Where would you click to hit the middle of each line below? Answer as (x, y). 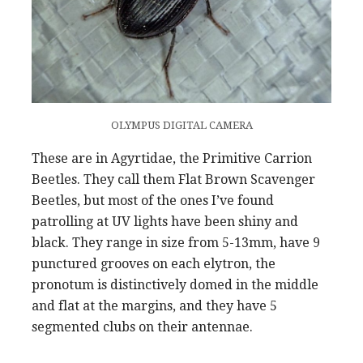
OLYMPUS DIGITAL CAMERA (181, 126)
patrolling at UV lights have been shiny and (165, 222)
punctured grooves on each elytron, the (154, 264)
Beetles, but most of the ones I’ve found (153, 201)
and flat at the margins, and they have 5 (154, 306)
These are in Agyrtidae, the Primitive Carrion (172, 159)
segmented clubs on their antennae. (144, 327)
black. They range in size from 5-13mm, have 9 (176, 243)
